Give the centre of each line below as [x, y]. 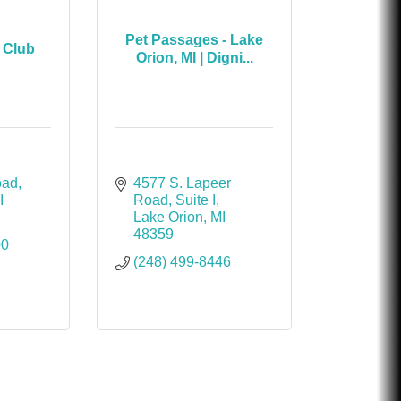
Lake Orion [169, 217]
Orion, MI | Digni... [194, 57]
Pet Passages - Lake [195, 39]
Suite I [196, 200]
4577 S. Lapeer [183, 183]
